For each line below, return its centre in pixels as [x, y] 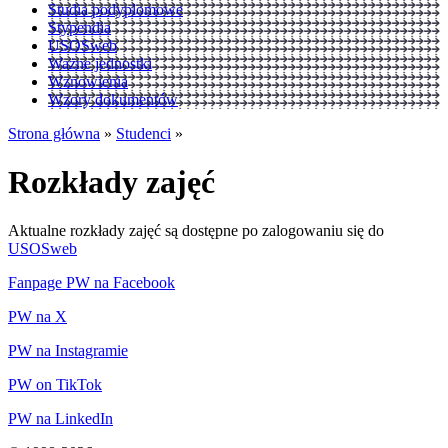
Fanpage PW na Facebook [91, 283]
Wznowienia [88, 81]
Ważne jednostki [100, 63]
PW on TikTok [55, 385]
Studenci [143, 133]
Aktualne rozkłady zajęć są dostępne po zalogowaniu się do [196, 231]
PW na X [37, 317]
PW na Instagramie [68, 351]
